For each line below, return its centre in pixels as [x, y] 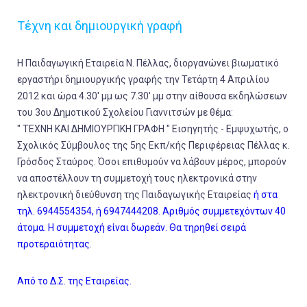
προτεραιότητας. [54, 244]
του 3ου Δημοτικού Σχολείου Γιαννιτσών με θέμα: [125, 113]
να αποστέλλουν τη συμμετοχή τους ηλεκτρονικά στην [137, 179]
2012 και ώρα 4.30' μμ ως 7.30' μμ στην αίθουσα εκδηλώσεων [152, 96]
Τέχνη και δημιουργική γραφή [100, 26]
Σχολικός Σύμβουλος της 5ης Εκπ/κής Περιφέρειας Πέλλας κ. [153, 146]
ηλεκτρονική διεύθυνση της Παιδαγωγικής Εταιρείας [135, 195]
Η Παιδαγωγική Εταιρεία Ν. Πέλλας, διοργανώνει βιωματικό [148, 63]
